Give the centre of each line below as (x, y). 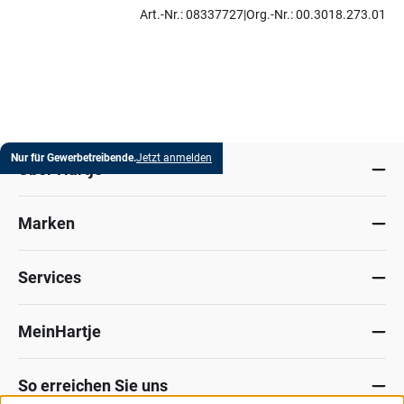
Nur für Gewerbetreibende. (73, 158)
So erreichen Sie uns (93, 386)
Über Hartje (60, 169)
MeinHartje (60, 331)
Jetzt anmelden (174, 158)
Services (50, 277)
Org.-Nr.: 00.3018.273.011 (320, 14)
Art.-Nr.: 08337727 (192, 14)
